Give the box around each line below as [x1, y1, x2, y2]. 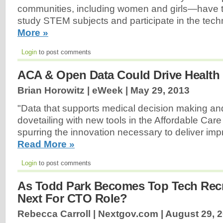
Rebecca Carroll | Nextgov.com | [17, 209, 165, 220]
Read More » [17, 138, 75, 149]
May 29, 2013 [130, 85, 190, 96]
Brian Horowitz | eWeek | [17, 85, 130, 96]
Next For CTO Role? [17, 192, 127, 206]
